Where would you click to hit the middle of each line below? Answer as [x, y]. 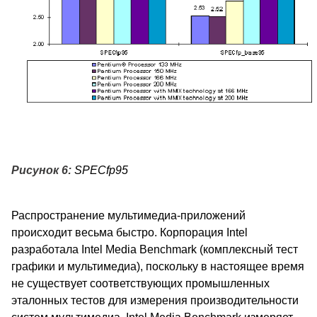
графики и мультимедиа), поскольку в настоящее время [158, 266]
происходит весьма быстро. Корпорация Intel [129, 232]
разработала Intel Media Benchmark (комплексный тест [155, 249]
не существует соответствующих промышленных [140, 283]
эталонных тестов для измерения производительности [155, 300]
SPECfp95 [101, 170]
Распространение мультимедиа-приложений [128, 215]
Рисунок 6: [43, 170]
